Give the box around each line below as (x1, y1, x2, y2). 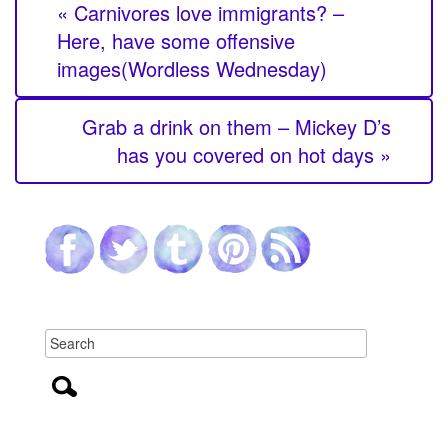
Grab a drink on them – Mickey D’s (82, 112, 391, 142)
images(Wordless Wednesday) (57, 54, 327, 84)
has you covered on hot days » (117, 140, 391, 170)
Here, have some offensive (57, 26, 295, 56)
